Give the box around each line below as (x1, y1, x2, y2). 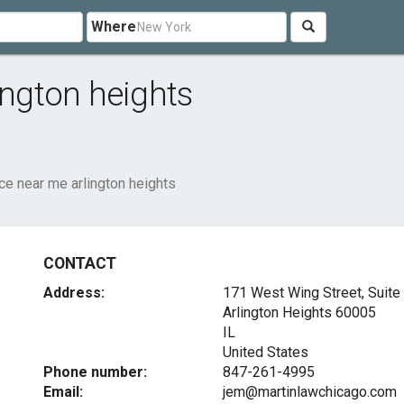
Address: (43, 284, 106, 301)
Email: (43, 383, 84, 400)
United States (222, 344, 308, 361)
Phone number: (43, 363, 148, 381)
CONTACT (43, 254, 116, 272)
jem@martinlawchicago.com (222, 383, 397, 400)
